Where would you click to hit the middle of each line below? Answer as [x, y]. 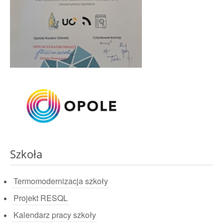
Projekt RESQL [41, 198]
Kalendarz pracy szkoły [55, 215]
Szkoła [26, 154]
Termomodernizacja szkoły [61, 181]
